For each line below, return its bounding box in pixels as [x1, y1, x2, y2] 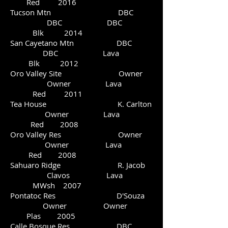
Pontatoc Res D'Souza [10, 190, 153, 201]
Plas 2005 [10, 211, 75, 221]
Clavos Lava [10, 170, 149, 180]
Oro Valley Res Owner [10, 129, 152, 139]
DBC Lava [10, 48, 152, 58]
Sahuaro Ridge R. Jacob [10, 160, 149, 170]
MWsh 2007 [10, 180, 81, 190]
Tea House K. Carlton [10, 99, 152, 109]
